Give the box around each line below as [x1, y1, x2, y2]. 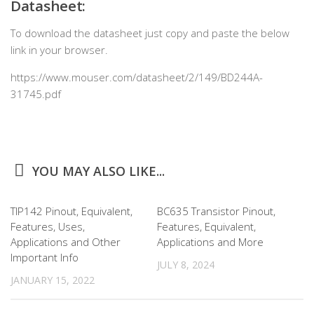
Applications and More [157, 235, 264, 249]
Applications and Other [11, 235, 121, 249]
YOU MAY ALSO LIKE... [32, 163, 165, 179]
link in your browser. [11, 43, 108, 57]
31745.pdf [11, 87, 61, 101]
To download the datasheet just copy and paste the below [11, 26, 289, 40]
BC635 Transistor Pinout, [157, 204, 275, 218]
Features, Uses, [11, 219, 85, 233]
